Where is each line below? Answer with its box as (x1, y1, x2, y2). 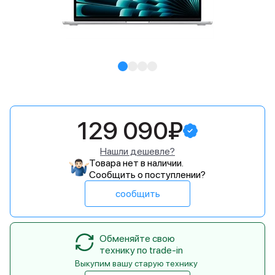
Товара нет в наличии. (89, 157, 184, 169)
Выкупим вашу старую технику (75, 258, 198, 268)
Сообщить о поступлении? (89, 169, 206, 180)
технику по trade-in (99, 244, 183, 256)
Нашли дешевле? (100, 145, 175, 157)
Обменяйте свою (99, 233, 175, 244)
